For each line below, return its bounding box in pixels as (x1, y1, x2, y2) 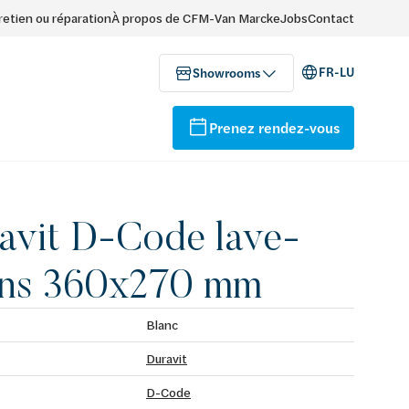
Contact (308, 9, 354, 26)
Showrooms (193, 63, 260, 82)
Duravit (146, 350, 187, 367)
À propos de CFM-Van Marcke (111, 9, 280, 26)
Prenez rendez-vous (209, 117, 340, 138)
